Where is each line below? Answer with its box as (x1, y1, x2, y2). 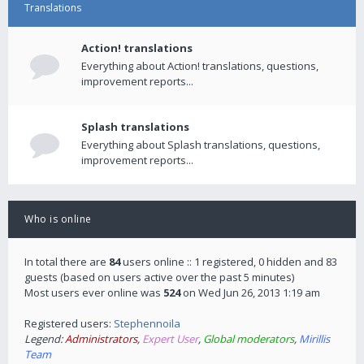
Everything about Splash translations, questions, (81, 137, 320, 152)
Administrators (65, 331, 137, 346)
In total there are (24, 254, 109, 269)
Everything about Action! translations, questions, (81, 58, 318, 73)
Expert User (142, 331, 198, 346)
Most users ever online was (24, 285, 163, 300)
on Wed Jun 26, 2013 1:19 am (180, 285, 320, 300)
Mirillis (299, 331, 330, 346)
